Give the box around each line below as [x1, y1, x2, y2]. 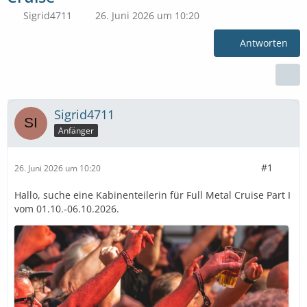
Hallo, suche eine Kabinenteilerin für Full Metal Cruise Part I [14, 188, 291, 201]
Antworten [240, 36, 288, 49]
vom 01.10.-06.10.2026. [14, 202, 119, 215]
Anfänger [58, 124, 94, 136]
